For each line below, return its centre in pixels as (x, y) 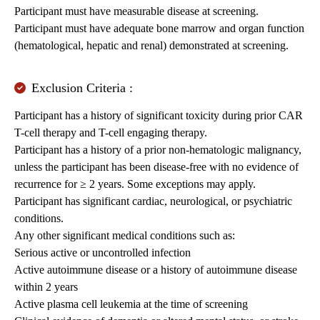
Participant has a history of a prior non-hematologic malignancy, (158, 150)
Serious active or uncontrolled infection (102, 253)
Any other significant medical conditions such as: (125, 236)
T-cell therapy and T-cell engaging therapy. (111, 133)
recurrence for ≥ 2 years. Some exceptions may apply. (135, 184)
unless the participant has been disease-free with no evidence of (156, 167)
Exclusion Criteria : (82, 88)
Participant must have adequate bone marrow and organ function (159, 29)
